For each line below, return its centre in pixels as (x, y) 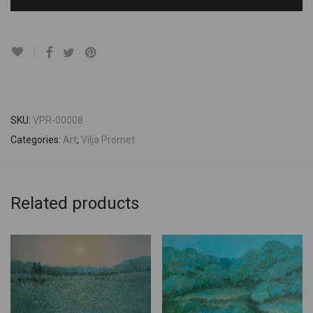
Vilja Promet (108, 139)
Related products (75, 203)
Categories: (37, 139)
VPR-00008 (58, 120)
